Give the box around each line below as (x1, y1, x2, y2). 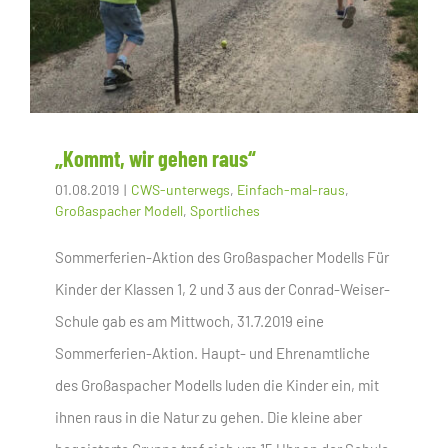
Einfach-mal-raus (237, 181, 345, 199)
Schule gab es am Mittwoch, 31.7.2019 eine (55, 312, 324, 331)
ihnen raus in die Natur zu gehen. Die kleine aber (55, 408, 362, 427)
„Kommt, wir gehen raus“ (55, 145, 256, 172)
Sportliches (190, 202, 260, 220)
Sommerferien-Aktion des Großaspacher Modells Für (55, 248, 389, 267)
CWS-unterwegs (131, 181, 230, 199)
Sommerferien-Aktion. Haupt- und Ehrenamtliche (55, 344, 370, 363)
